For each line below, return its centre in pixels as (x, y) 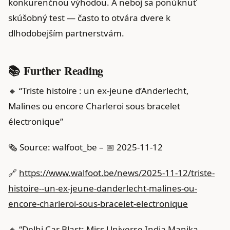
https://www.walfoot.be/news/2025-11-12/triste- (117, 172)
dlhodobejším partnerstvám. (66, 33)
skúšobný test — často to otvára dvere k (89, 17)
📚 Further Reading (56, 70)
